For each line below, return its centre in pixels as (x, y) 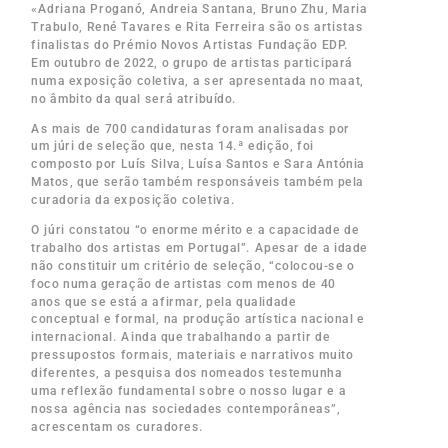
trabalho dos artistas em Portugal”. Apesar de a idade (199, 247)
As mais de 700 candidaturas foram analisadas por (190, 128)
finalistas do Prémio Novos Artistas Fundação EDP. (190, 44)
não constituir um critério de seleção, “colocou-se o (193, 265)
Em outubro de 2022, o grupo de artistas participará (192, 62)
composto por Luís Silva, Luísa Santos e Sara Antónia (198, 164)
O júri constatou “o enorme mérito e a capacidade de (195, 229)
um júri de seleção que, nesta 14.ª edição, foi (172, 146)
